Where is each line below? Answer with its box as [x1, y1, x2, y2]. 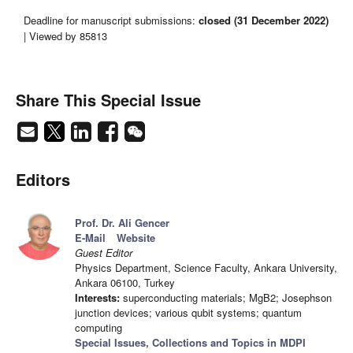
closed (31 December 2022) [199, 12, 329, 28]
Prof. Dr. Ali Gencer [75, 215, 169, 231]
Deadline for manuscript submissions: [24, 12, 199, 28]
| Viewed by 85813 [24, 28, 107, 43]
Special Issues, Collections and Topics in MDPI [75, 335, 306, 351]
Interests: [75, 290, 120, 306]
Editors [16, 168, 70, 191]
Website [117, 230, 155, 246]
